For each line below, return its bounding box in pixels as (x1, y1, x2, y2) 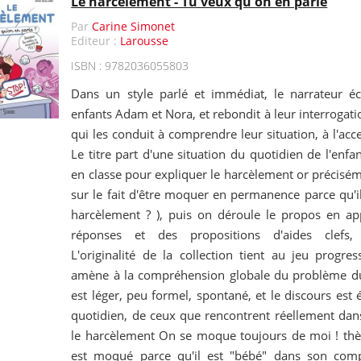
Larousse (120, 33, 169, 48)
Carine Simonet (92, 19, 176, 34)
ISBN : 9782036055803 (71, 58, 189, 73)
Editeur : (71, 33, 121, 48)
